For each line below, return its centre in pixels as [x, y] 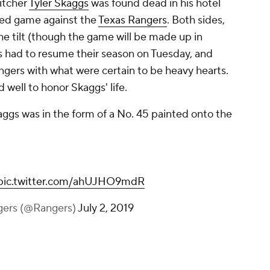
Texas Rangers [133, 20]
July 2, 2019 [105, 208]
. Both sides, [196, 20]
